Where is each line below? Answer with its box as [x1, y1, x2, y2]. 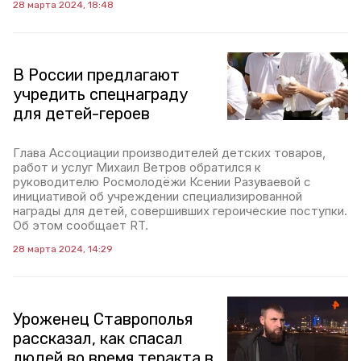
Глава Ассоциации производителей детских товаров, [13, 145, 326, 160]
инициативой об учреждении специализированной [13, 189, 302, 204]
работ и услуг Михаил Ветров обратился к [13, 160, 261, 175]
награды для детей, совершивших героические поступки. [13, 203, 347, 218]
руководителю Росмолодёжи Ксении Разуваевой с [13, 174, 311, 189]
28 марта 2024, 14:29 [13, 243, 113, 255]
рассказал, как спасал [13, 329, 183, 348]
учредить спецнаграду [13, 85, 188, 104]
